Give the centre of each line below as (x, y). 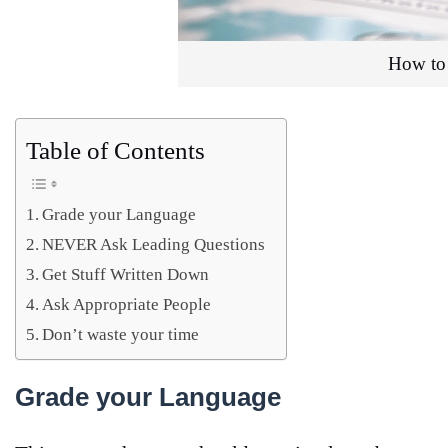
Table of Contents (115, 151)
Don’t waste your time (121, 335)
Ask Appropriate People (127, 305)
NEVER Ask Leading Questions (154, 245)
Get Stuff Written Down (126, 275)
